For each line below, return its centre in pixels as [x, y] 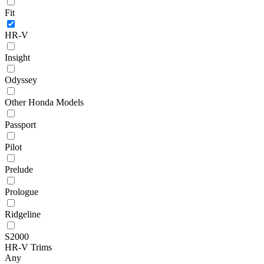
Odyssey [21, 80]
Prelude [19, 169]
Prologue [22, 192]
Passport [20, 124]
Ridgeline [23, 214]
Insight [17, 57]
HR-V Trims [28, 247]
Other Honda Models [44, 102]
